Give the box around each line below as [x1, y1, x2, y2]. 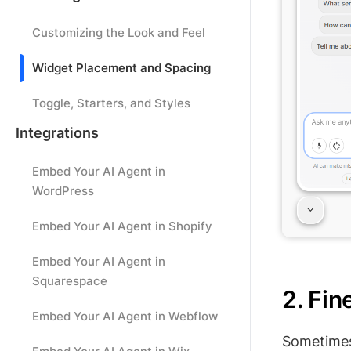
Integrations [16, 125, 99, 141]
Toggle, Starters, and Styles [32, 96, 190, 110]
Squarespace [32, 273, 107, 288]
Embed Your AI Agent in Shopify [32, 219, 212, 233]
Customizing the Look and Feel [32, 25, 205, 40]
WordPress [32, 183, 94, 198]
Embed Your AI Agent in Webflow [32, 309, 218, 324]
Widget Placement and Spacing [32, 60, 211, 75]
